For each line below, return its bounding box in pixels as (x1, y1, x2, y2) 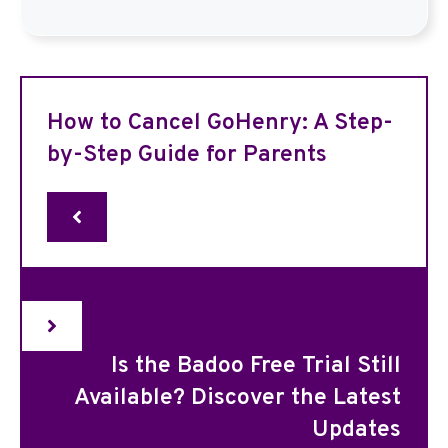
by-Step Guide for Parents (47, 141, 327, 170)
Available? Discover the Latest (74, 384, 401, 413)
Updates (312, 416, 401, 445)
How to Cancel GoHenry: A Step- (47, 109, 393, 138)
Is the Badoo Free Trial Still (111, 352, 401, 381)
